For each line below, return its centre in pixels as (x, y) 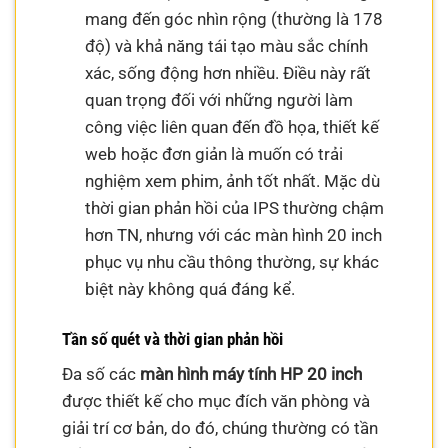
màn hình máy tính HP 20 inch (251, 374)
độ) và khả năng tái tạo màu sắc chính (226, 45)
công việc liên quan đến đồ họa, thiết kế (231, 126)
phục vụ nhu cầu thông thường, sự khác (231, 261)
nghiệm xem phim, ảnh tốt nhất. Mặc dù (232, 180)
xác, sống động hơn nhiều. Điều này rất (227, 72)
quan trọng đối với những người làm (218, 99)
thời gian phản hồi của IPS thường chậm (234, 207)
